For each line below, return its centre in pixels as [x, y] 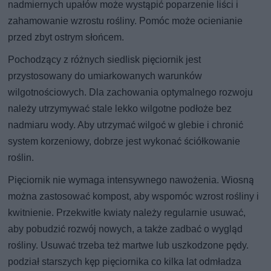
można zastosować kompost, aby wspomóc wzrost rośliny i [134, 196]
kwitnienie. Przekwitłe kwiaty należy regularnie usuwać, [127, 212]
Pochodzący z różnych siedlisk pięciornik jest [105, 59]
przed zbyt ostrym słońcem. [66, 37]
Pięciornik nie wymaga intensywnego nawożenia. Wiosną [131, 180]
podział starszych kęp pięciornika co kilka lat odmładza [125, 261]
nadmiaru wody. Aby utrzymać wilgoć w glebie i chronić [126, 125]
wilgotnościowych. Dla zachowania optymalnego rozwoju [131, 92]
